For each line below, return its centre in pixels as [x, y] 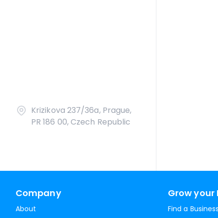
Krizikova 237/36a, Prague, [82, 110]
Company [38, 193]
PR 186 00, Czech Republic [81, 122]
